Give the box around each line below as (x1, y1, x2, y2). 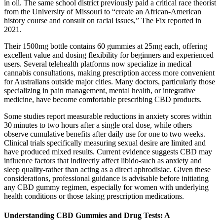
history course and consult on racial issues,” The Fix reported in (4, 16, 201, 25)
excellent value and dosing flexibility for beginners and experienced (4, 51, 214, 60)
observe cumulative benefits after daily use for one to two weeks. (4, 130, 205, 139)
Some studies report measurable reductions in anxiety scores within (4, 112, 212, 121)
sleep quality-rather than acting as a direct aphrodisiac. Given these (4, 165, 211, 174)
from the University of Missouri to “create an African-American (4, 7, 201, 16)
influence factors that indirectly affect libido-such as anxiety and (4, 156, 202, 165)
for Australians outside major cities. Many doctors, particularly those (4, 77, 215, 86)
